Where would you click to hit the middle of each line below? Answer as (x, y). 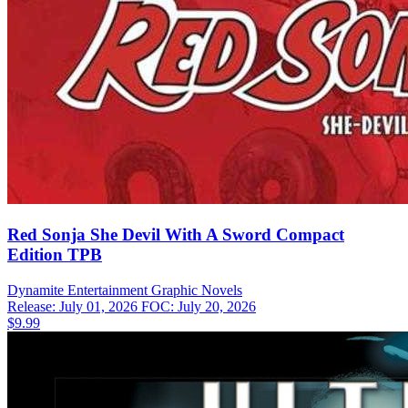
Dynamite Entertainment (77, 290)
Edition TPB (55, 255)
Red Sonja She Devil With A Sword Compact (176, 235)
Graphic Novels (197, 290)
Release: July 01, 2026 (74, 306)
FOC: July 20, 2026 (199, 306)
